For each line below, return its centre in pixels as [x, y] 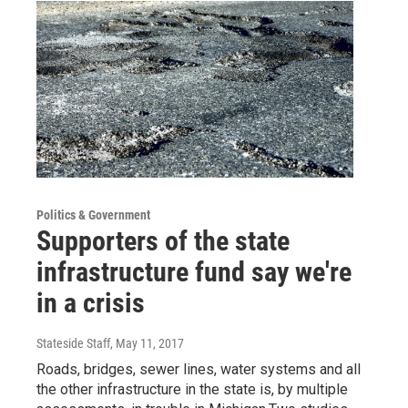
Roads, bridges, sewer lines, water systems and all [199, 370]
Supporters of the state [163, 241]
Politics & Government [93, 215]
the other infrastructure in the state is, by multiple [192, 390]
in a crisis [91, 303]
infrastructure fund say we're [194, 272]
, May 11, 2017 [147, 344]
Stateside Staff [73, 344]
